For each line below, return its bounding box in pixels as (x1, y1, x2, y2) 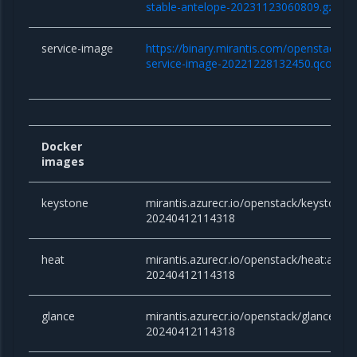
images (41, 154, 85, 170)
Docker (41, 139, 83, 155)
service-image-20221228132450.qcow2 (146, 56, 348, 72)
